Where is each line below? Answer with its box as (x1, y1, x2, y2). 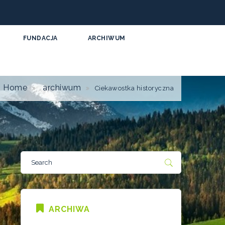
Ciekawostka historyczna (94, 84, 174, 92)
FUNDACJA (23, 35, 58, 42)
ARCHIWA (49, 204, 90, 214)
